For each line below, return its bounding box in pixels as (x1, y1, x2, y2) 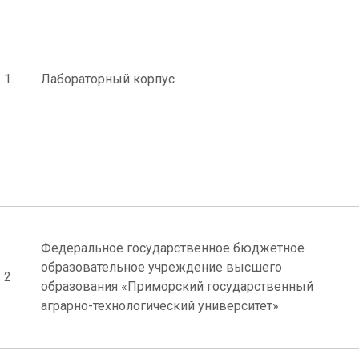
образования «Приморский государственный (41, 279, 313, 294)
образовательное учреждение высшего (41, 260, 282, 275)
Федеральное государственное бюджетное (41, 240, 305, 256)
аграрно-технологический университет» (41, 298, 279, 313)
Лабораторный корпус (41, 71, 175, 87)
